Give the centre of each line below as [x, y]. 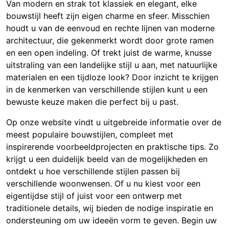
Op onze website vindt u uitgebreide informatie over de [114, 122]
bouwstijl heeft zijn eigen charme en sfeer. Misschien [108, 16]
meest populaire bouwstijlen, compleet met [90, 135]
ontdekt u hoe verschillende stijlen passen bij [93, 171]
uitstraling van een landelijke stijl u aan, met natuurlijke [112, 65]
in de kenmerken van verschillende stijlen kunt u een [107, 90]
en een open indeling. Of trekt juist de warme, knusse [109, 53]
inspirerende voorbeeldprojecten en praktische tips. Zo [112, 147]
